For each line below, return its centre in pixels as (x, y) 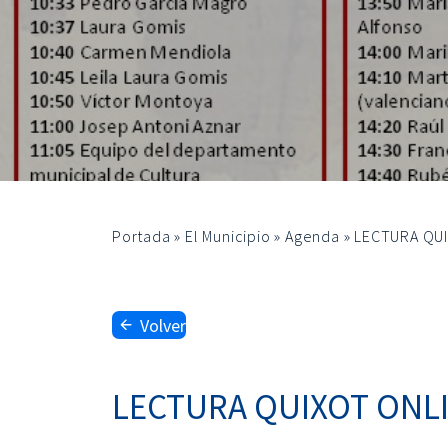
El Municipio (228, 236)
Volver (163, 325)
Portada (141, 236)
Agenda (312, 236)
